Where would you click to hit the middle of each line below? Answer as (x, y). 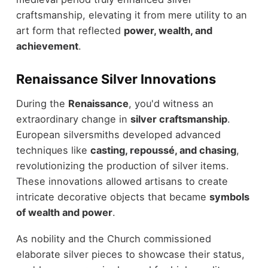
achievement (47, 46)
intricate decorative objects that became (112, 197)
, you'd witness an (171, 103)
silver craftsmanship (179, 119)
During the (42, 103)
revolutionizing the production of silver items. (122, 165)
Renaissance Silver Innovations (116, 79)
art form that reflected (70, 31)
